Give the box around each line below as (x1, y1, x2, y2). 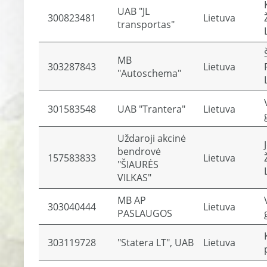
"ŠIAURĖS (117, 158, 159, 171)
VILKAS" (117, 171, 151, 184)
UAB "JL (117, 5, 150, 18)
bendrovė (117, 145, 161, 158)
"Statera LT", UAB (117, 236, 194, 249)
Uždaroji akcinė (117, 132, 186, 145)
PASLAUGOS (117, 207, 172, 220)
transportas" (117, 18, 175, 31)
